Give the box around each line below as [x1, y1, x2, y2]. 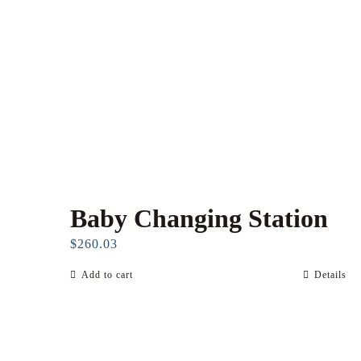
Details [314, 268, 347, 280]
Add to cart [81, 268, 133, 280]
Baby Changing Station [70, 203, 328, 233]
